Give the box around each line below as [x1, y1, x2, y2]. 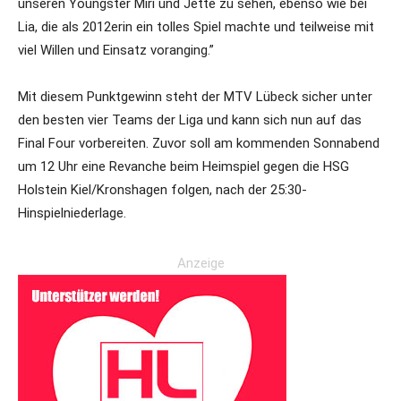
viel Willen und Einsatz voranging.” [18, 42, 214, 58]
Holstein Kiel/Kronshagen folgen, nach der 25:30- [18, 182, 307, 198]
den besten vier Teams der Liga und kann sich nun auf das [18, 112, 362, 128]
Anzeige [176, 255, 225, 271]
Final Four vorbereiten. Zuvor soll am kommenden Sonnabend [18, 135, 380, 151]
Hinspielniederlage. [18, 205, 126, 221]
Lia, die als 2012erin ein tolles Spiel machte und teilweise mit [18, 19, 374, 35]
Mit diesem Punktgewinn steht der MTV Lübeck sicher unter [18, 89, 372, 105]
